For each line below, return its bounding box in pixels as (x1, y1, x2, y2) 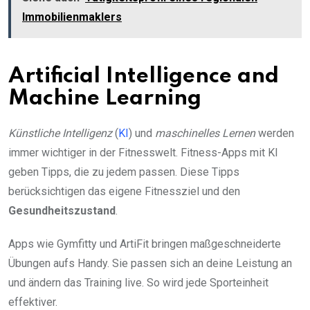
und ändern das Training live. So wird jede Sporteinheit (8, 275, 268, 289)
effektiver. (8, 295, 57, 309)
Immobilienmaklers (22, 10, 122, 24)
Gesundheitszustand (8, 203, 116, 217)
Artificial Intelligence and (8, 65, 279, 87)
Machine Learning (8, 87, 201, 109)
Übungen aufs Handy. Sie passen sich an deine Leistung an (8, 256, 292, 270)
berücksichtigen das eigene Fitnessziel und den (8, 184, 240, 198)
